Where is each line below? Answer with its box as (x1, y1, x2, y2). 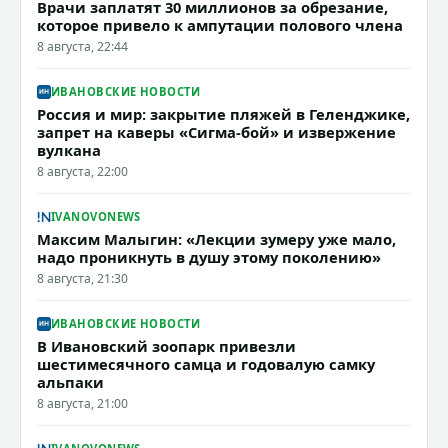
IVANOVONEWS (51, 209, 141, 225)
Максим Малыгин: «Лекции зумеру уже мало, (37, 228, 396, 249)
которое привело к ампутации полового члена (37, 14, 403, 35)
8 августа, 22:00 (37, 162, 128, 180)
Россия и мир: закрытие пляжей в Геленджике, (37, 103, 410, 124)
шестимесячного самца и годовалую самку (37, 353, 375, 374)
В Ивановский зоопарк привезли (37, 335, 296, 356)
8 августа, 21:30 (37, 269, 128, 287)
